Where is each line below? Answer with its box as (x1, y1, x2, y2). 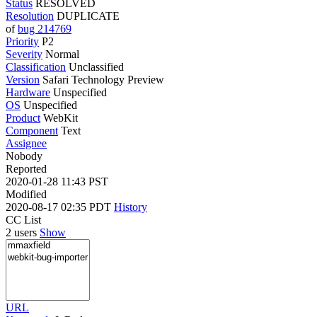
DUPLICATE (57, 9, 120, 22)
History (114, 200, 147, 213)
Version (6, 73, 40, 86)
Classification (6, 60, 66, 73)
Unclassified (69, 60, 124, 73)
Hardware (6, 86, 50, 98)
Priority (6, 35, 39, 47)
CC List (6, 213, 41, 226)
